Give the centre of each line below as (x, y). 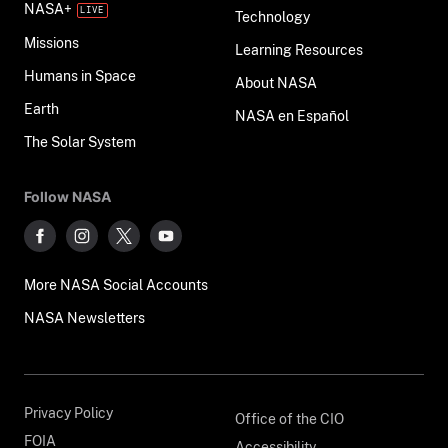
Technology (272, 17)
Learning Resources (298, 50)
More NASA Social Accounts (116, 284)
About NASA (275, 83)
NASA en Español (313, 116)
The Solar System (93, 141)
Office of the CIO (289, 418)
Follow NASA (67, 196)
